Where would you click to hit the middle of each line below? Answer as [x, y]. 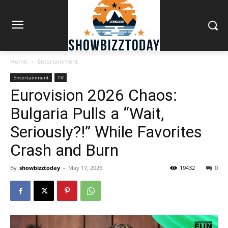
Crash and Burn [64, 150]
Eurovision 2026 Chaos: [94, 95]
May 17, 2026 [85, 167]
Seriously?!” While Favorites [106, 132]
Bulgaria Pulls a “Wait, [87, 113]
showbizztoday [40, 167]
